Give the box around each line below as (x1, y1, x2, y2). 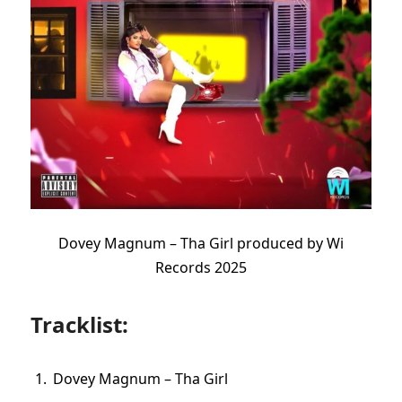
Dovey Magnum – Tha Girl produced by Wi (58, 232, 344, 253)
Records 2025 (155, 257, 247, 277)
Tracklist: (31, 310, 128, 340)
